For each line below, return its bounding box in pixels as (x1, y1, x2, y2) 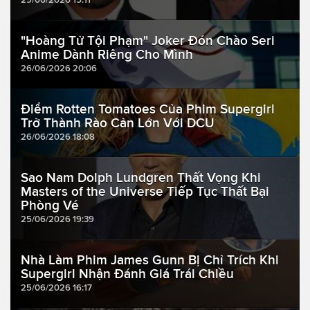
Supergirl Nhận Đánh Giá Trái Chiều (21, 266, 234, 281)
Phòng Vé (21, 197, 79, 212)
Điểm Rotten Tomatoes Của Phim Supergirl (21, 101, 275, 116)
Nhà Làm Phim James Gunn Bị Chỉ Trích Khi (21, 252, 279, 267)
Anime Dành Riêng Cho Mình (21, 46, 193, 62)
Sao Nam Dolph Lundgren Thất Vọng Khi (21, 170, 261, 185)
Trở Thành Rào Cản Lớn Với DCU (21, 115, 215, 130)
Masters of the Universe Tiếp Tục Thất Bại (21, 183, 269, 199)
